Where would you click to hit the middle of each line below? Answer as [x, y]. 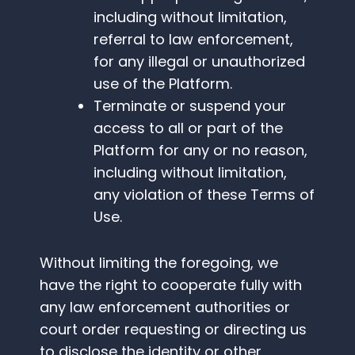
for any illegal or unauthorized [199, 62]
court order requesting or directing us [173, 330]
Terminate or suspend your [190, 106]
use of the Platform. [163, 84]
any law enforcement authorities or [165, 307]
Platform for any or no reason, [200, 151]
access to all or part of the [188, 128]
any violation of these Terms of [204, 195]
